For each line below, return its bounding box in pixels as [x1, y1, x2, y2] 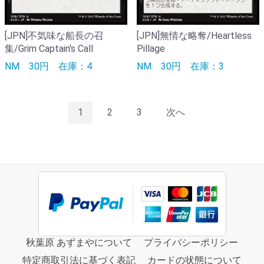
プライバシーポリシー [144, 237, 238, 248]
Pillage [137, 42, 165, 54]
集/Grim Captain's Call [5, 42, 93, 54]
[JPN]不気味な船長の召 [5, 29, 103, 41]
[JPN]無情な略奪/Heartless [137, 29, 252, 41]
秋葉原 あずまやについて [26, 237, 132, 248]
